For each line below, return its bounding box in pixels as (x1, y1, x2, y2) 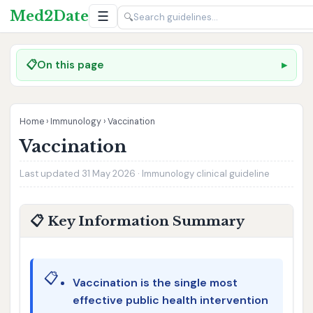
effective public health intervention (72, 292, 268, 307)
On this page (37, 57, 105, 72)
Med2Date (9, 7, 89, 24)
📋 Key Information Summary (29, 212, 245, 230)
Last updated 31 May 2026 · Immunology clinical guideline (20, 167, 270, 180)
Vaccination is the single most (72, 275, 238, 290)
